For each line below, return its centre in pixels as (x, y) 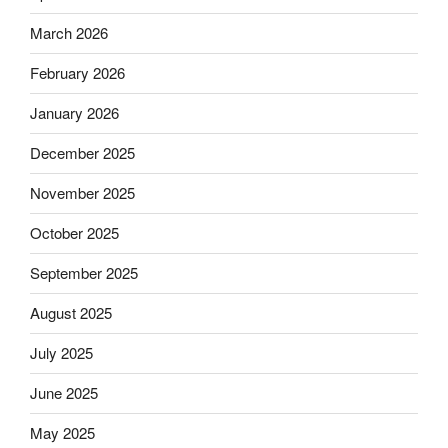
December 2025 (82, 153)
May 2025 (62, 433)
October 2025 (74, 233)
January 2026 (74, 113)
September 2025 (84, 273)
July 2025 (61, 353)
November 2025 (82, 193)
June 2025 (64, 393)
